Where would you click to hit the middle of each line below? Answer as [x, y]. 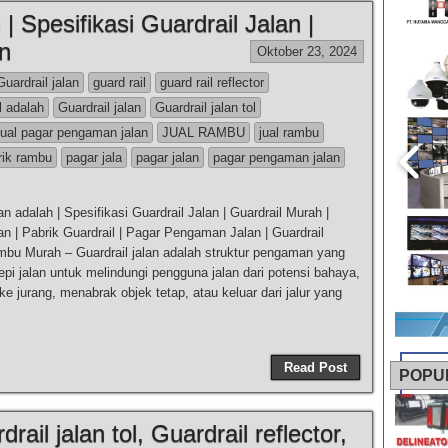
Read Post [315, 367]
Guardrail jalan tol [205, 107]
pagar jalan [167, 157]
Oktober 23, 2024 [307, 51]
